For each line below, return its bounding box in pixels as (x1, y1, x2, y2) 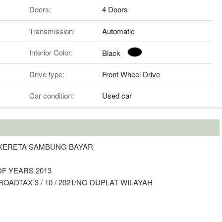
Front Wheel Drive (102, 68, 161, 79)
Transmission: (29, 25, 75, 36)
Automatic (102, 25, 135, 36)
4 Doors (102, 4, 128, 15)
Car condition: (29, 90, 74, 101)
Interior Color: (29, 47, 73, 58)
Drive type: (29, 68, 64, 79)
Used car (102, 90, 132, 101)
